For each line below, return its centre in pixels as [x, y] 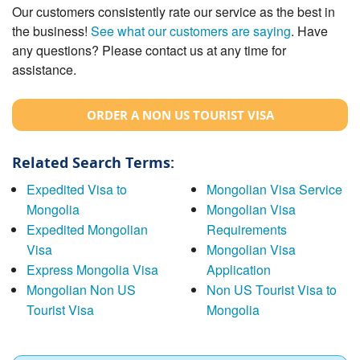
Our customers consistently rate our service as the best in [174, 11]
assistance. [44, 69]
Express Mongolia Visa [92, 269]
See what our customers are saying [191, 31]
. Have [309, 31]
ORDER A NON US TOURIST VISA [180, 115]
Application [238, 269]
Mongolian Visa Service [274, 189]
